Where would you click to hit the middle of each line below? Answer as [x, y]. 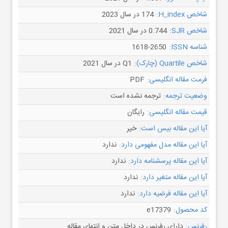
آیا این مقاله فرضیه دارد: [172, 194]
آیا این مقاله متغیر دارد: [174, 178]
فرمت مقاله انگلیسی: [177, 80]
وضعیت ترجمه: [185, 96]
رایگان [136, 112]
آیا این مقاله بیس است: [173, 129]
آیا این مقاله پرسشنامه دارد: [168, 161]
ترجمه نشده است [136, 96]
